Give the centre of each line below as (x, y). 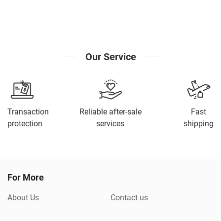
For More (26, 178)
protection (25, 124)
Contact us (129, 198)
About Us (23, 198)
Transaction (28, 112)
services (110, 124)
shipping (199, 124)
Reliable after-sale (110, 112)
